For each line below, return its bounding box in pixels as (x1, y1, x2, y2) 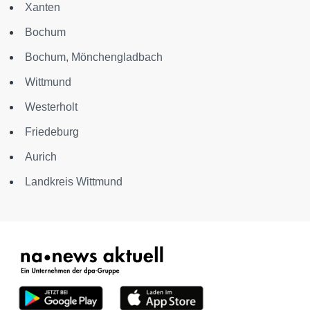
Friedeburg (25, 126, 79, 138)
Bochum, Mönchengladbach (25, 51, 163, 63)
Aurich (25, 151, 57, 163)
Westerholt (25, 101, 77, 113)
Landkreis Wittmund (25, 176, 122, 188)
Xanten (25, 1, 60, 13)
